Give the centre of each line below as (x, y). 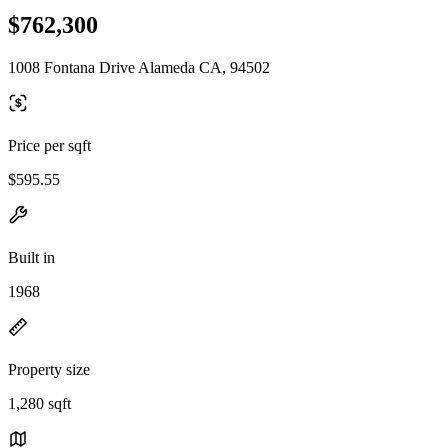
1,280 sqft (39, 403)
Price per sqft (49, 145)
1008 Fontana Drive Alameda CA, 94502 (139, 67)
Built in (31, 257)
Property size (49, 369)
